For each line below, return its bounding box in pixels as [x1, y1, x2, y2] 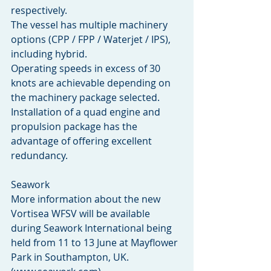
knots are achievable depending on [11, 76, 173, 90]
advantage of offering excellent [11, 134, 154, 148]
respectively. [11, 3, 67, 17]
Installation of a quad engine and [11, 105, 163, 119]
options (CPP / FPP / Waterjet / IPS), [11, 32, 173, 46]
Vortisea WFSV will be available [11, 206, 152, 220]
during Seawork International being [11, 221, 174, 235]
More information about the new [11, 192, 163, 206]
